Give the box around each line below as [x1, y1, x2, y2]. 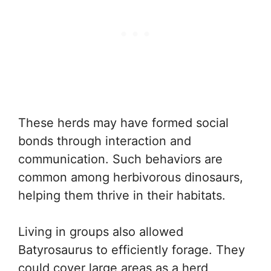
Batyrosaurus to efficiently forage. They [18, 243, 245, 257]
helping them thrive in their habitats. [18, 188, 226, 203]
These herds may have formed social [18, 116, 229, 130]
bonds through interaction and [18, 134, 191, 148]
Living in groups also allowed [18, 224, 183, 239]
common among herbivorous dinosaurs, [18, 170, 243, 184]
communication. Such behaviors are [18, 152, 223, 166]
